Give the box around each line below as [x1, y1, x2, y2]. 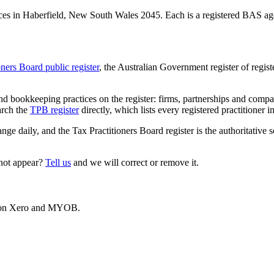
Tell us [45, 157, 71, 168]
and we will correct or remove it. [71, 157, 199, 168]
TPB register [30, 104, 79, 115]
